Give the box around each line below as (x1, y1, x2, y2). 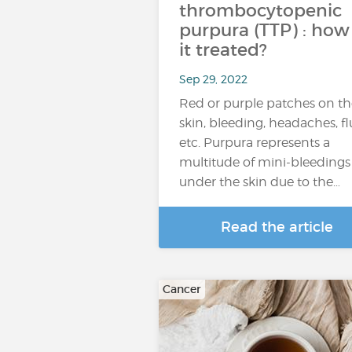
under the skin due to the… (179, 174, 340, 189)
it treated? (179, 39, 267, 60)
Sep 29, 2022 (179, 71, 247, 86)
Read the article (220, 218, 333, 236)
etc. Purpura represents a (179, 135, 330, 150)
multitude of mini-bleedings (179, 155, 350, 170)
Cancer (163, 282, 201, 296)
